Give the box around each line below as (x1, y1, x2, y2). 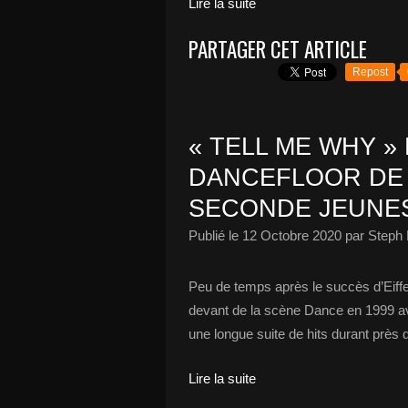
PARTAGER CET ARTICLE (189, 34, 367, 65)
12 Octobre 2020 (242, 228, 342, 243)
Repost (352, 66, 388, 78)
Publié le (189, 228, 242, 243)
